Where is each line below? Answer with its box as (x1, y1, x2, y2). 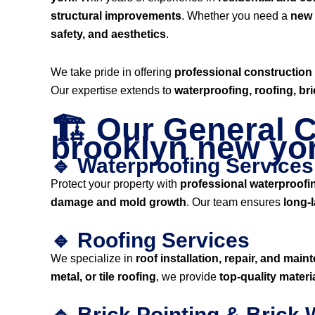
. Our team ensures (186, 196, 283, 208)
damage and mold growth (51, 196, 186, 208)
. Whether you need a (181, 10, 290, 22)
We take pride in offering (51, 66, 174, 78)
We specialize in (51, 252, 136, 264)
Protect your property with (51, 178, 180, 190)
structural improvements (51, 10, 181, 22)
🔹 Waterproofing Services (51, 154, 314, 177)
